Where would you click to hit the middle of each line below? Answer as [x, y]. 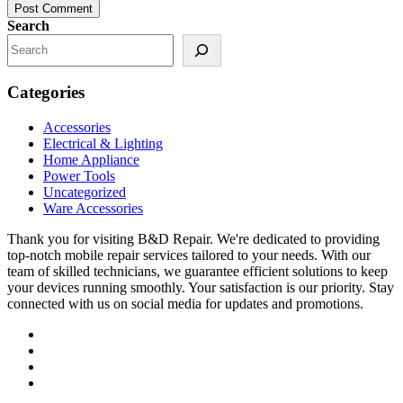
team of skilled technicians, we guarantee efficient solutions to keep [197, 272]
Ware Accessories [93, 209]
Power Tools [79, 176]
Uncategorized [85, 193]
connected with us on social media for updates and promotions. [185, 304]
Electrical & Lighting [103, 144]
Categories [46, 93]
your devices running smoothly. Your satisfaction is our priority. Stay [201, 288]
